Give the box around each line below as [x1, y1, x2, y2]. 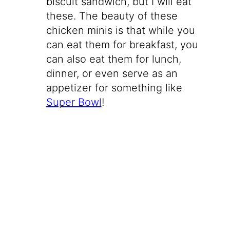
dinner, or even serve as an [46, 67, 178, 80]
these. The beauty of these [46, 10, 178, 23]
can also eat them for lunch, [46, 53, 181, 66]
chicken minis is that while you [46, 24, 195, 37]
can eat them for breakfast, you [46, 39, 198, 51]
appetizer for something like [46, 82, 182, 94]
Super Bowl [46, 96, 102, 109]
